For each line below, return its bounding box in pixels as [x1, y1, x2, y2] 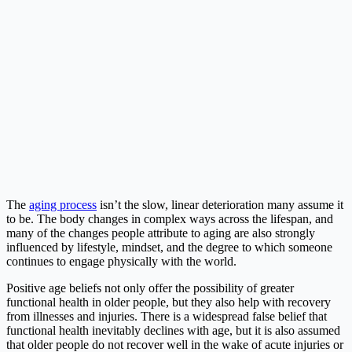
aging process [29, 198, 97, 212]
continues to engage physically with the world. [6, 255, 236, 269]
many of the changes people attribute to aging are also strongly [6, 226, 315, 240]
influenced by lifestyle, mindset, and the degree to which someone [6, 240, 332, 255]
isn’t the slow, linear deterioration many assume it [97, 198, 343, 212]
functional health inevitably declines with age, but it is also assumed [6, 324, 340, 338]
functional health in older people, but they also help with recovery [6, 295, 331, 310]
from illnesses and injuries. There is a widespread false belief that [6, 310, 327, 324]
